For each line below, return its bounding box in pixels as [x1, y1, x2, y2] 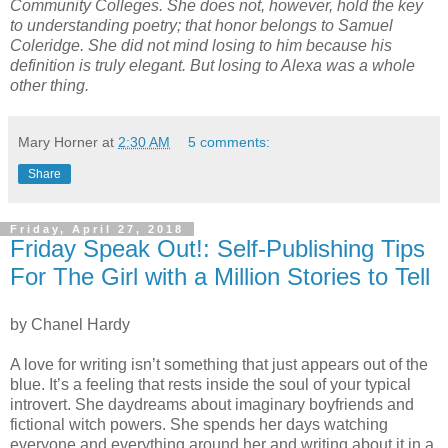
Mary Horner [18, 133, 98, 150]
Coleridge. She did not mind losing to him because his [10, 36, 392, 54]
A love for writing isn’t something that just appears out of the [10, 355, 428, 373]
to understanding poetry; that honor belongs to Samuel [10, 16, 393, 34]
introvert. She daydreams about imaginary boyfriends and [10, 395, 414, 413]
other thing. [10, 76, 89, 94]
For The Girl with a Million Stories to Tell [10, 262, 430, 290]
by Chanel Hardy [10, 315, 130, 333]
